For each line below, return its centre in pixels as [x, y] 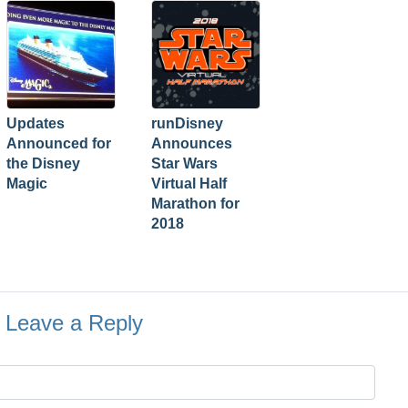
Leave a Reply [74, 323]
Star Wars [184, 163]
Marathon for [195, 204]
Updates [36, 123]
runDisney [187, 123]
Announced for [59, 143]
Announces [192, 143]
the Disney [43, 163]
